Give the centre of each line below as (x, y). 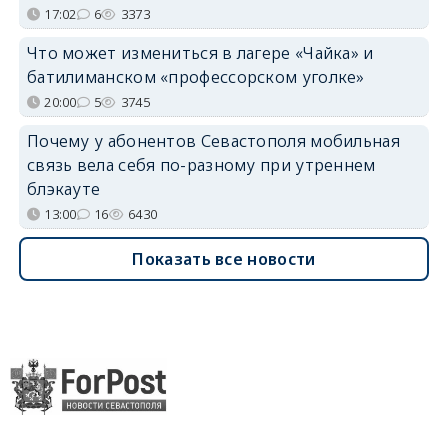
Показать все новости (224, 259)
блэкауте (63, 189)
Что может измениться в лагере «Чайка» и (200, 53)
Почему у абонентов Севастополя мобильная (213, 141)
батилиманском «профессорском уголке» (195, 77)
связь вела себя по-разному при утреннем (201, 165)
